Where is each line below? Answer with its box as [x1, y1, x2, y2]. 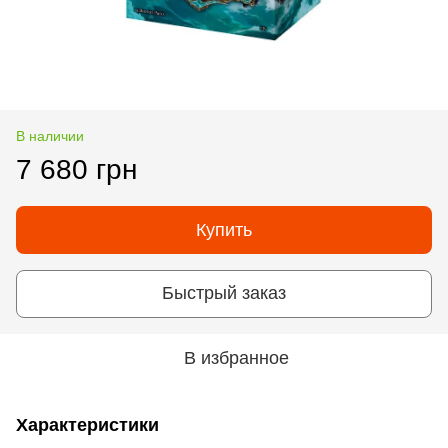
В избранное [183, 347, 289, 368]
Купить [196, 219, 252, 240]
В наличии [16, 127, 84, 144]
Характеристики [16, 414, 159, 435]
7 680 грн [16, 153, 137, 185]
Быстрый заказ [162, 283, 286, 304]
